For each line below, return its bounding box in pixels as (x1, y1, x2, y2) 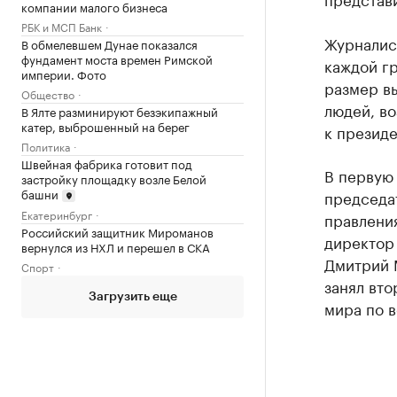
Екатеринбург (21, 206, 92, 223)
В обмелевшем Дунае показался (21, 34, 198, 52)
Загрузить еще (88, 291, 177, 304)
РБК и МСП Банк (21, 17, 102, 35)
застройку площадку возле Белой (21, 168, 206, 187)
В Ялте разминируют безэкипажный (21, 101, 218, 120)
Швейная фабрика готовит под (21, 153, 192, 172)
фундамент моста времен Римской (21, 49, 213, 67)
